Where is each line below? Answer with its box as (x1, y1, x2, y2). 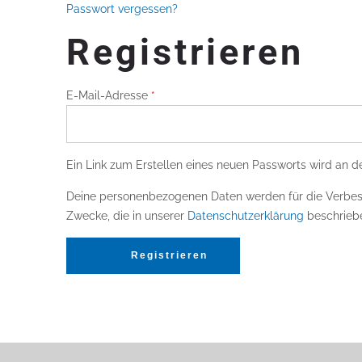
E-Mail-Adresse (66, 88, 151, 102)
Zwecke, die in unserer (66, 208, 187, 222)
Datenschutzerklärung (187, 208, 304, 222)
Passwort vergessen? (66, 2, 178, 15)
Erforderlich (154, 87, 217, 101)
